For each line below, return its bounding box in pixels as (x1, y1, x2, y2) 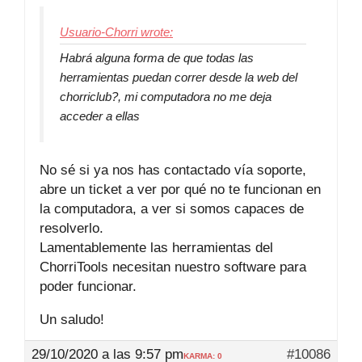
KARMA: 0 (183, 351, 222, 360)
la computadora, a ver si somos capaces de (40, 200, 304, 217)
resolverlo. (40, 220, 103, 236)
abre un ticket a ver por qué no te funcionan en (40, 181, 321, 197)
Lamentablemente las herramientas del (40, 239, 273, 255)
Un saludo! (40, 311, 104, 327)
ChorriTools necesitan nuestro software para (40, 259, 306, 275)
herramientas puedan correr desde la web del (60, 70, 297, 84)
